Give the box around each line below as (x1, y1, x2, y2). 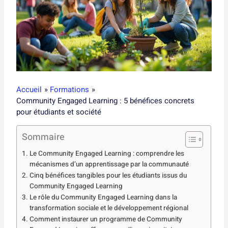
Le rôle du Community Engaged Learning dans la (29, 192, 177, 203)
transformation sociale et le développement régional (29, 203, 188, 213)
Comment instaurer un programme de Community (29, 214, 182, 224)
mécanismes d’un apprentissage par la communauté (29, 159, 189, 169)
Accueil (16, 83, 42, 95)
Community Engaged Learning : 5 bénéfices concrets (16, 95, 195, 106)
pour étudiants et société (16, 106, 102, 118)
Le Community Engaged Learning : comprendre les (29, 148, 184, 159)
